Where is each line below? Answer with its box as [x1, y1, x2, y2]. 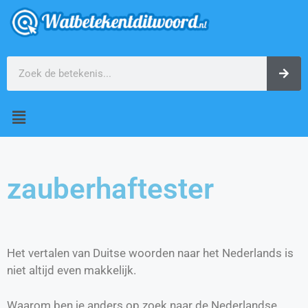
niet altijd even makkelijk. [7, 263, 136, 278]
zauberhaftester [7, 172, 214, 206]
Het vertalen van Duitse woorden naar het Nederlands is [7, 246, 294, 261]
